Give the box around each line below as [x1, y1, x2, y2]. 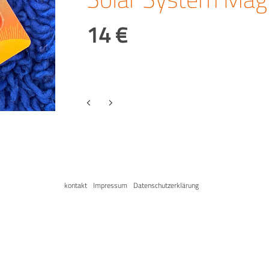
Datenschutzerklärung [133, 180, 199, 192]
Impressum [93, 180, 127, 192]
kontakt [64, 180, 87, 192]
